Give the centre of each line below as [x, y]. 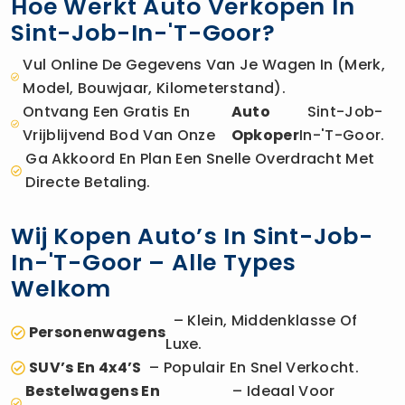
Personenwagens [97, 332]
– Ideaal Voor [280, 391]
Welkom [61, 288]
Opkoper [265, 135]
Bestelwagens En [93, 391]
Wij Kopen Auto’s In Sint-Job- [192, 236]
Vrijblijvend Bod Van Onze [122, 135]
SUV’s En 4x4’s [85, 367]
